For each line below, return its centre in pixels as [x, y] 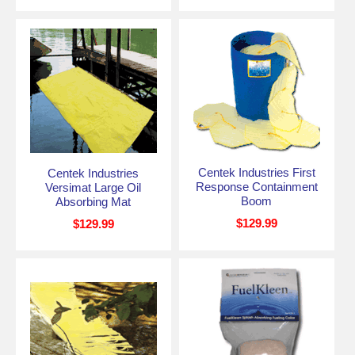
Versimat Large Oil [94, 187]
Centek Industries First [256, 172]
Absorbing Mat [94, 201]
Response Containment [256, 186]
